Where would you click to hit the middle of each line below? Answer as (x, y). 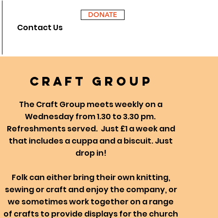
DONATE (103, 15)
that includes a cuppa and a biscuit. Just (91, 141)
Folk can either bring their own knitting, (91, 177)
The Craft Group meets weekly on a (91, 104)
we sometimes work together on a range (91, 202)
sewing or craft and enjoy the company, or (91, 190)
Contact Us (40, 27)
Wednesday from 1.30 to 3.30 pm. (91, 117)
